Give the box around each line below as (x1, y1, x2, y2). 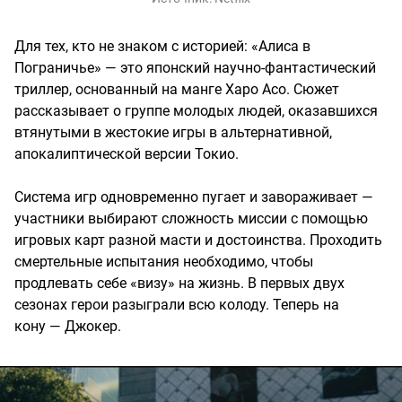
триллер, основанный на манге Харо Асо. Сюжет (14, 80, 339, 98)
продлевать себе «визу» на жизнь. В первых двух (14, 274, 345, 292)
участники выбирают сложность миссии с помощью (14, 209, 368, 227)
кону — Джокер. (14, 317, 121, 335)
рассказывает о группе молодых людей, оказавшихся (14, 101, 378, 119)
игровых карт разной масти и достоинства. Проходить (14, 231, 382, 249)
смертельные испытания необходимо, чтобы (14, 252, 313, 270)
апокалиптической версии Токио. (14, 144, 239, 162)
